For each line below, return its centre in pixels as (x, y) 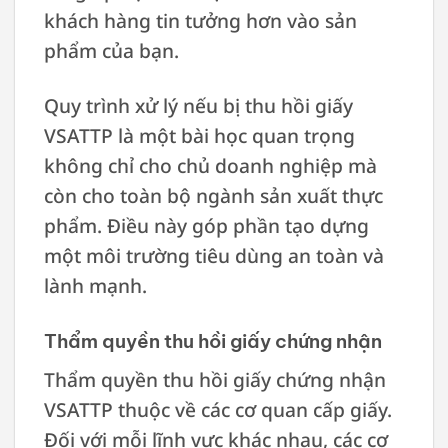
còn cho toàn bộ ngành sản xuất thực (213, 195)
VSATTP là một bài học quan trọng (199, 135)
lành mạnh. (95, 285)
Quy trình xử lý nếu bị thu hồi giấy (198, 105)
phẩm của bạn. (111, 50)
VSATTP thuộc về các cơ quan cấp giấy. (217, 410)
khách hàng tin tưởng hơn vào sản (200, 20)
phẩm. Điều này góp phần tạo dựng (206, 225)
